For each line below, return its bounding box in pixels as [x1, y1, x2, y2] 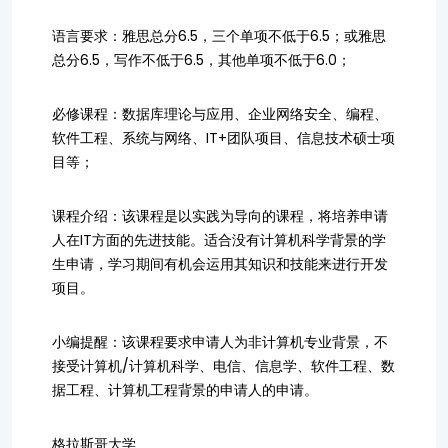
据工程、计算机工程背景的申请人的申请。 [52, 380, 318, 400]
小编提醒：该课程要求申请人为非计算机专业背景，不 [52, 332, 388, 352]
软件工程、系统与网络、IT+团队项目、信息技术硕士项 [52, 128, 395, 148]
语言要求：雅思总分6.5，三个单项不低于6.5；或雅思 [52, 26, 386, 46]
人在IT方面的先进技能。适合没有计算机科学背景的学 [52, 230, 386, 250]
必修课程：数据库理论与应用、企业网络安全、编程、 [52, 104, 388, 124]
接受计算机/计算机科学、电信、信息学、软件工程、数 [52, 356, 395, 376]
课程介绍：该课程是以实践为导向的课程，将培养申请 [52, 206, 388, 226]
